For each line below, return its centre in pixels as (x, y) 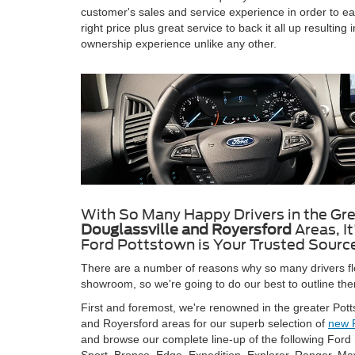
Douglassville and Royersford (186, 229)
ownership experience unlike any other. (179, 44)
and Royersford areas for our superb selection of (204, 323)
